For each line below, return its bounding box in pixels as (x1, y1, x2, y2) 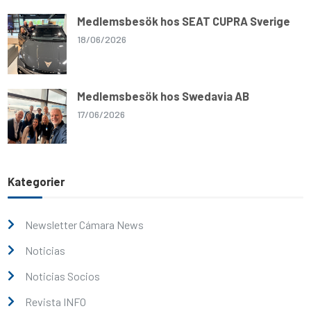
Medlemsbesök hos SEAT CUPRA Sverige (77, 13, 291, 28)
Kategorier (8, 174, 65, 188)
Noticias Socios (25, 269, 101, 283)
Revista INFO (25, 294, 87, 308)
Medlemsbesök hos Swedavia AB (77, 89, 250, 103)
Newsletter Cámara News (25, 217, 144, 231)
